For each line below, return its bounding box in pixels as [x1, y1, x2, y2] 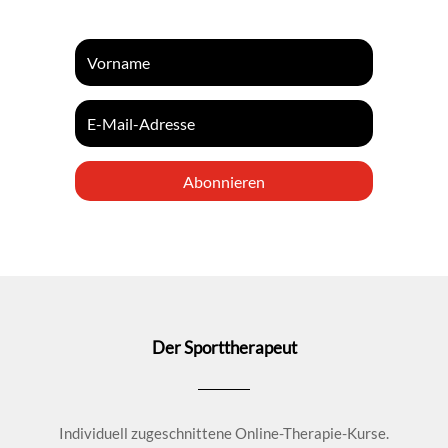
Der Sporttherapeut [151, 337, 297, 359]
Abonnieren [183, 171, 265, 191]
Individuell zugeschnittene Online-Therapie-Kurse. [59, 424, 389, 443]
